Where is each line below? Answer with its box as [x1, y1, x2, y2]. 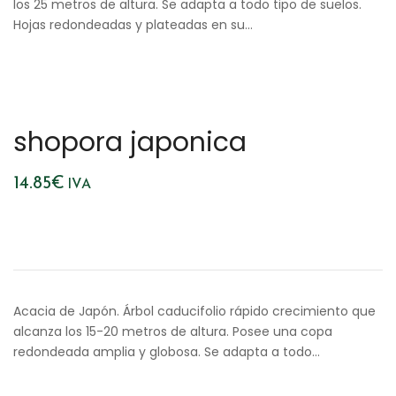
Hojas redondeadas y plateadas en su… [13, 16, 253, 34]
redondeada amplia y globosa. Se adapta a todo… [13, 343, 320, 361]
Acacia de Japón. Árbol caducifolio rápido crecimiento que [13, 302, 376, 320]
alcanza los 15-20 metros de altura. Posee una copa [13, 323, 332, 340]
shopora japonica [13, 124, 247, 161]
